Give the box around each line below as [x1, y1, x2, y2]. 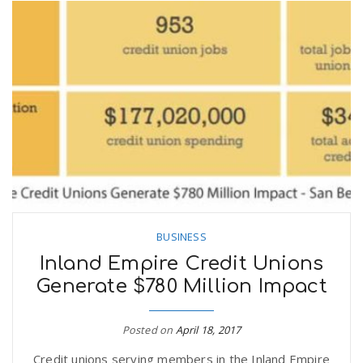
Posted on [122, 322, 176, 337]
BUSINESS [156, 229, 207, 244]
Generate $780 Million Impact [36, 275, 327, 297]
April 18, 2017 [175, 322, 241, 337]
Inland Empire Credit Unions [39, 253, 324, 275]
